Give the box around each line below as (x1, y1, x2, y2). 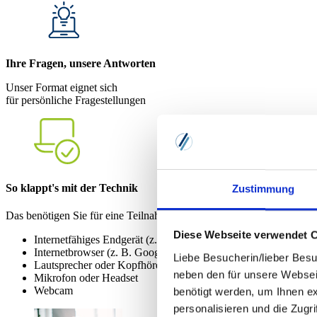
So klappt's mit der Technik (6, 182, 138, 195)
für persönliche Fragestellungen (6, 93, 146, 106)
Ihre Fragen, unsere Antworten (6, 57, 156, 69)
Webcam (34, 284, 73, 297)
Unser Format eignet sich (6, 81, 117, 93)
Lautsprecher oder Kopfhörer (34, 259, 164, 272)
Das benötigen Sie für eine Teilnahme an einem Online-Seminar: (6, 209, 293, 222)
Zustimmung (231, 183, 295, 195)
